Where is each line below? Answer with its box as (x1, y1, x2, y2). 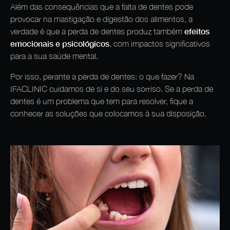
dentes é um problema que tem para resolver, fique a (10, 97, 193, 106)
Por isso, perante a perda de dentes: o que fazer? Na (10, 72, 194, 82)
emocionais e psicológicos (10, 39, 109, 49)
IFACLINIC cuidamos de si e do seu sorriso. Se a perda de (10, 84, 213, 94)
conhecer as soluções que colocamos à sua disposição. (10, 109, 206, 119)
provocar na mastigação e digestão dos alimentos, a (10, 14, 193, 24)
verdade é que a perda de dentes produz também (10, 27, 184, 36)
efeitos (184, 26, 209, 36)
